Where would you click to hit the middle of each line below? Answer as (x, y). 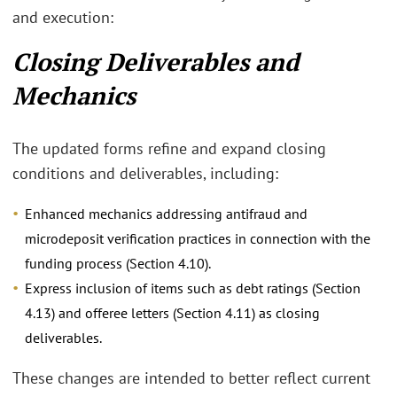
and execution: (63, 17)
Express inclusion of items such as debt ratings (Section (193, 288)
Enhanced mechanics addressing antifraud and (166, 214)
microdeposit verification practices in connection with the (198, 238)
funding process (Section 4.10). (118, 263)
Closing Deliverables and (156, 62)
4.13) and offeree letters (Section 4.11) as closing (172, 313)
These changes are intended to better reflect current (191, 378)
